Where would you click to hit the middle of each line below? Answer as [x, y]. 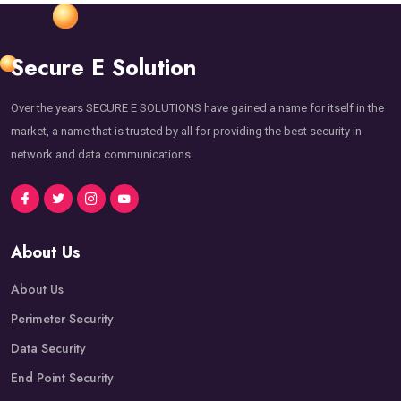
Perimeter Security [62, 318]
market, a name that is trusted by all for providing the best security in [186, 131]
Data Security [48, 348]
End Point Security [62, 377]
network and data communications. [102, 154]
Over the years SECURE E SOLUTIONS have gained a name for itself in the [197, 107]
